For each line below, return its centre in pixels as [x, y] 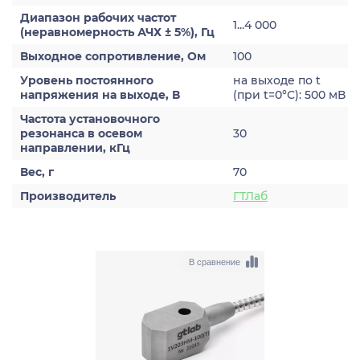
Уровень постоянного [87, 80]
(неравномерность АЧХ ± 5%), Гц [117, 32]
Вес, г [37, 172]
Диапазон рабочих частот [98, 18]
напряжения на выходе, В [100, 95]
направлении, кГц [75, 148]
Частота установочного [90, 119]
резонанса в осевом [81, 133]
